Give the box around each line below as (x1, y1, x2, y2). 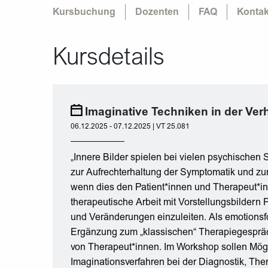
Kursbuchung (53, 8, 115, 17)
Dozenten (135, 8, 179, 17)
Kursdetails (53, 41, 165, 71)
